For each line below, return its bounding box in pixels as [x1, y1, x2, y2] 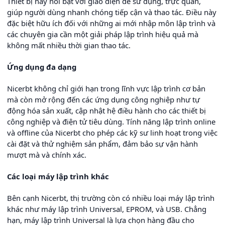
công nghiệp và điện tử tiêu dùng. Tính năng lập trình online [7, 117, 215, 127]
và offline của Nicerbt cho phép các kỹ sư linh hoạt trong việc [7, 128, 217, 138]
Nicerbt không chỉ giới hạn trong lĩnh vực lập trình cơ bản [7, 83, 205, 93]
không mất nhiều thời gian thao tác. [7, 40, 131, 50]
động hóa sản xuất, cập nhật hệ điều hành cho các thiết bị [7, 105, 206, 116]
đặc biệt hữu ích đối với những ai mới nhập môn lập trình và [7, 18, 215, 28]
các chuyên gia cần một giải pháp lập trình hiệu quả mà [7, 29, 198, 39]
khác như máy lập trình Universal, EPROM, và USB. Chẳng [7, 204, 206, 214]
